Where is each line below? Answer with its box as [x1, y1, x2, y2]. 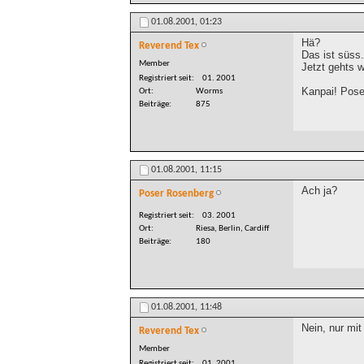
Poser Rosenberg [139, 188, 214, 200]
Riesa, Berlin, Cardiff [196, 224, 269, 234]
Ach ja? [301, 184, 337, 197]
